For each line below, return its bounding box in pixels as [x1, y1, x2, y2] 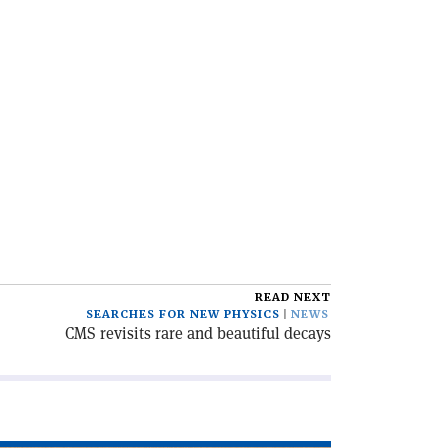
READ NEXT [255, 290, 331, 305]
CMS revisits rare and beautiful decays [65, 323, 331, 344]
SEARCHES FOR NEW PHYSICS [86, 307, 280, 322]
